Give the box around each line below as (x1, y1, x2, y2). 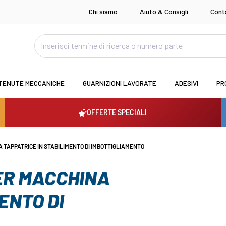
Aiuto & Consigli (140, 7, 189, 16)
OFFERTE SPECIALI (87, 108, 147, 117)
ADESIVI (174, 79, 198, 88)
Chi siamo (89, 7, 118, 16)
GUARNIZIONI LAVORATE (82, 79, 156, 88)
